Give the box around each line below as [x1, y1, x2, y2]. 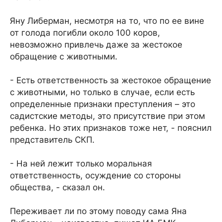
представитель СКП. [10, 135, 95, 145]
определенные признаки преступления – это [10, 99, 195, 109]
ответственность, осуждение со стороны [10, 170, 181, 180]
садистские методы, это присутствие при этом [10, 111, 205, 121]
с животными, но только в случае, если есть [10, 87, 195, 97]
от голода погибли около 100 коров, [10, 28, 160, 38]
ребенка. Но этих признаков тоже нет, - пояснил [10, 123, 212, 133]
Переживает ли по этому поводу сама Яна [10, 206, 187, 216]
